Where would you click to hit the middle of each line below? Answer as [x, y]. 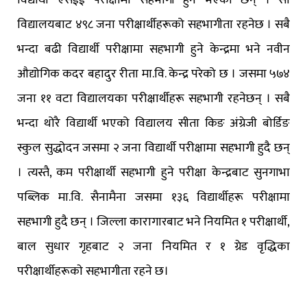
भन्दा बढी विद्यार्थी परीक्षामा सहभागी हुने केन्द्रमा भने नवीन [153, 50]
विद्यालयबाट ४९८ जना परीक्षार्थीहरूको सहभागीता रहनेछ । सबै [153, 25]
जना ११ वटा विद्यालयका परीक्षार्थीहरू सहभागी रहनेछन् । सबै [153, 99]
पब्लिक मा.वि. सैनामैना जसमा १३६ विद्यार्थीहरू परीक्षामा [153, 198]
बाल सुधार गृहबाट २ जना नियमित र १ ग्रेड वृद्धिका [153, 247]
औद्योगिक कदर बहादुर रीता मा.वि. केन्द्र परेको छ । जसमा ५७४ [153, 74]
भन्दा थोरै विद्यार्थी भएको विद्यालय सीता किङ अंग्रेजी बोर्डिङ [153, 124]
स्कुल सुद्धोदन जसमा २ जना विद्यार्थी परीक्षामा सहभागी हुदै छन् [153, 148]
